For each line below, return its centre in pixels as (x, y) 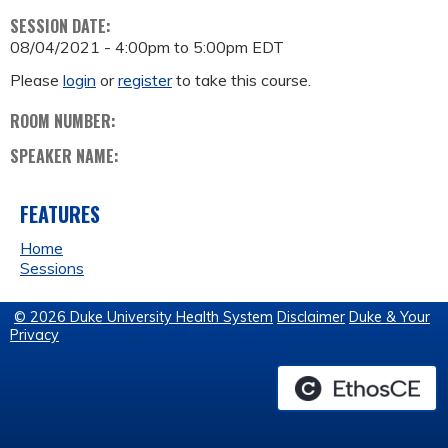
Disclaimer (311, 317)
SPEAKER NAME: (66, 156)
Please (36, 80)
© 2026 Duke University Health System (143, 317)
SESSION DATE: (62, 26)
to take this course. (241, 80)
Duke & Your (389, 317)
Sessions (52, 268)
